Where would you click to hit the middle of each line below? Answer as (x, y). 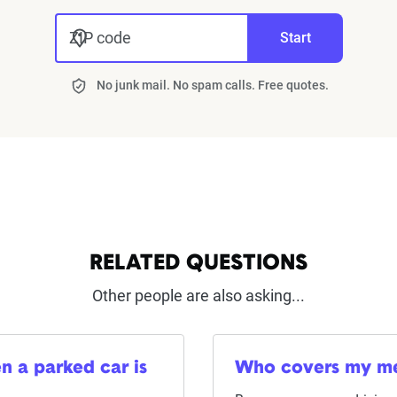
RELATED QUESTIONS (198, 264)
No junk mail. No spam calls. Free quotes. (213, 85)
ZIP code (100, 38)
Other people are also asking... (198, 296)
